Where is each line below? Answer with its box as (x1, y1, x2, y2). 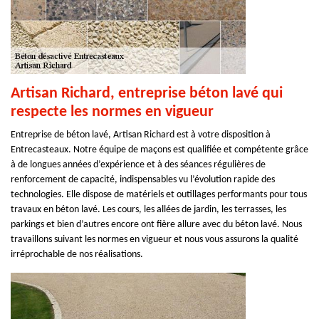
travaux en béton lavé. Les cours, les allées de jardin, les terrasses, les (11, 204, 286, 215)
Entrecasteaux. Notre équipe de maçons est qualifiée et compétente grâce (11, 145, 308, 155)
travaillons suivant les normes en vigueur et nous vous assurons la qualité (11, 234, 298, 245)
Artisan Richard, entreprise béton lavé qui (11, 85, 283, 102)
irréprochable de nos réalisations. (11, 249, 143, 260)
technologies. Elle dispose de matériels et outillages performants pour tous (11, 189, 307, 200)
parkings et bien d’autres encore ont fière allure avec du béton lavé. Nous (11, 219, 302, 230)
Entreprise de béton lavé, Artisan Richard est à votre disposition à (11, 130, 271, 140)
